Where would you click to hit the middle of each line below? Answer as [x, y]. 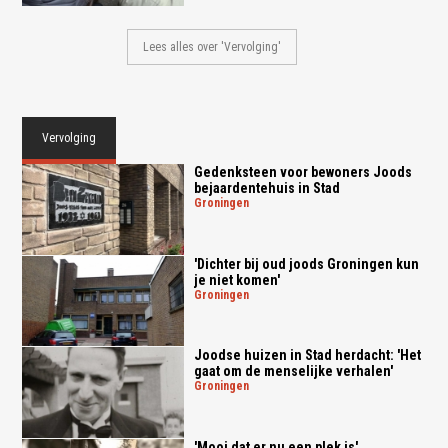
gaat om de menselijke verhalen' [293, 371]
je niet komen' [236, 279]
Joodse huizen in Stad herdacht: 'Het [307, 355]
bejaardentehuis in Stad [266, 187]
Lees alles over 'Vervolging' [211, 46]
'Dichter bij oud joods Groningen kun [306, 263]
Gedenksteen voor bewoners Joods [302, 171]
